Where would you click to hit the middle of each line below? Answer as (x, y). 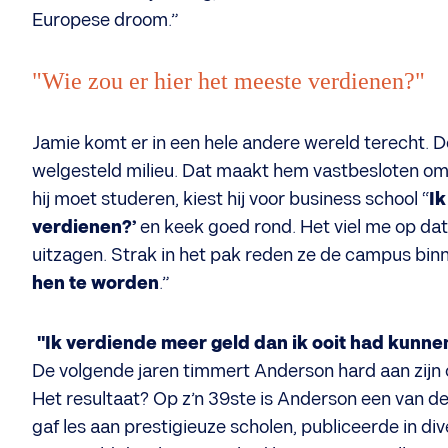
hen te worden (95, 283)
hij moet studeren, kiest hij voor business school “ (230, 199)
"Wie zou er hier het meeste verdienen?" (228, 81)
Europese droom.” (105, 20)
